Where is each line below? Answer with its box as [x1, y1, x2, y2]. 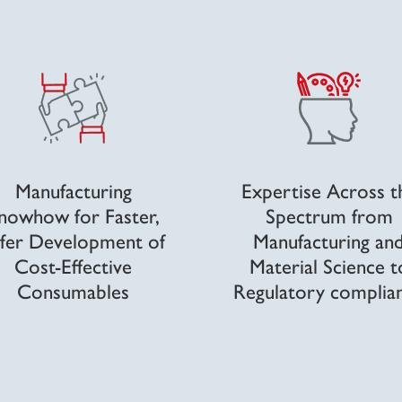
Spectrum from [265, 199, 393, 230]
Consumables [17, 275, 129, 305]
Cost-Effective [14, 249, 132, 280]
